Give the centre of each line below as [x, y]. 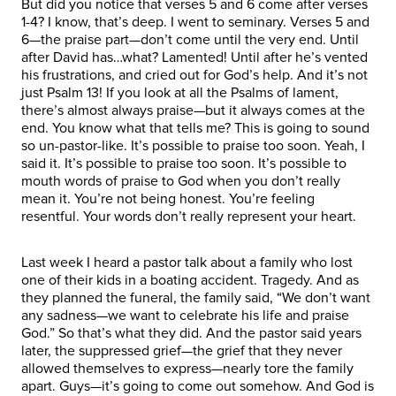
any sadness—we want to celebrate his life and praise [185, 315]
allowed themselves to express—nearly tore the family [187, 368]
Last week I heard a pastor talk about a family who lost [187, 262]
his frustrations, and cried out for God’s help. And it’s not [194, 75]
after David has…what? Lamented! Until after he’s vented [194, 57]
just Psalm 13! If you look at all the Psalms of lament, [180, 92]
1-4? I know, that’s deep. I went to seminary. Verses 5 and [195, 22]
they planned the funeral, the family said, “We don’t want [196, 297]
